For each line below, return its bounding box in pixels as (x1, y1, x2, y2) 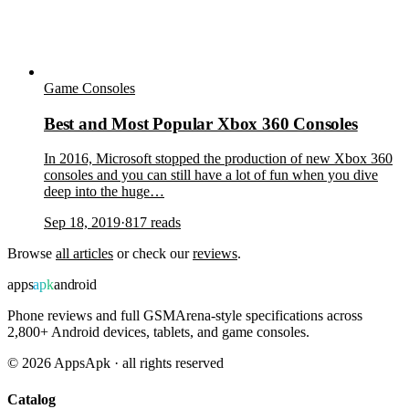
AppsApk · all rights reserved (51, 355, 224, 372)
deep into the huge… (44, 184, 164, 200)
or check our (113, 246, 193, 262)
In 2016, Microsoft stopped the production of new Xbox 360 (44, 151, 393, 167)
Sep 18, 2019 (44, 215, 121, 231)
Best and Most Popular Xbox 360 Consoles (44, 113, 358, 133)
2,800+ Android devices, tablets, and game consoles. (7, 324, 309, 341)
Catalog (7, 391, 56, 407)
